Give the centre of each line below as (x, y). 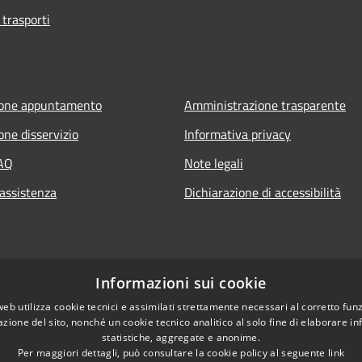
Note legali (214, 163)
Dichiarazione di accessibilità (263, 192)
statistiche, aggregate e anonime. (181, 337)
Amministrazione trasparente (265, 105)
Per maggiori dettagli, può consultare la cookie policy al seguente (173, 353)
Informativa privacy (238, 134)
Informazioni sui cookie (181, 283)
